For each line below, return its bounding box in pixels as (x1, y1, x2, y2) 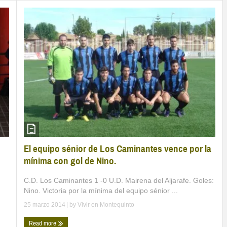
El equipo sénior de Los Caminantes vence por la (24, 142, 211, 155)
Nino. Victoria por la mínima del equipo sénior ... (24, 186, 178, 195)
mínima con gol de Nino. (24, 155, 116, 167)
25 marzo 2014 (24, 201, 65, 208)
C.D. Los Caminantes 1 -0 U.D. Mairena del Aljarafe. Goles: (24, 176, 214, 184)
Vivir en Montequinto (78, 201, 134, 208)
